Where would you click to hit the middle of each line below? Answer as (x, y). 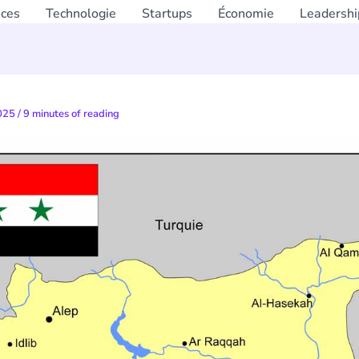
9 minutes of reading (71, 114)
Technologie (81, 14)
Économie (246, 14)
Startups (167, 14)
